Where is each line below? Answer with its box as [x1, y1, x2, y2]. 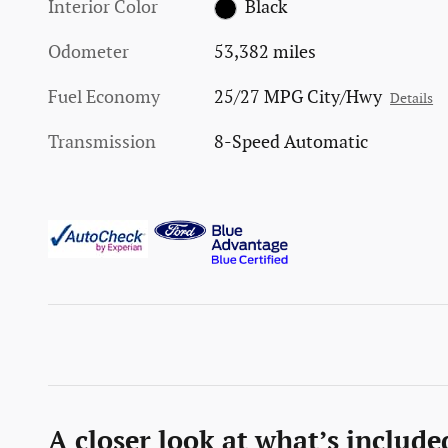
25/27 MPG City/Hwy [214, 86, 383, 108]
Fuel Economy [48, 86, 160, 108]
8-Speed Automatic [214, 131, 369, 153]
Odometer [48, 41, 129, 63]
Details [390, 90, 434, 107]
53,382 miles [214, 41, 317, 63]
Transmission [48, 131, 156, 153]
